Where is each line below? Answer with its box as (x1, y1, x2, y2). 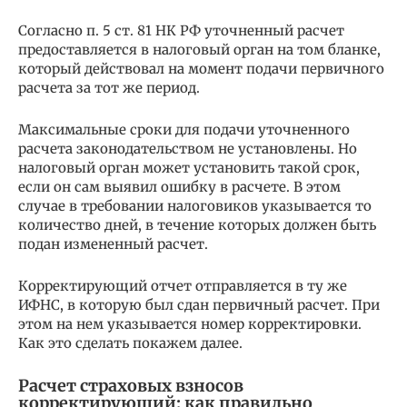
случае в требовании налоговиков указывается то (18, 197, 372, 214)
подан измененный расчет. (18, 235, 208, 253)
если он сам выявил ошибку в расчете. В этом (18, 178, 341, 195)
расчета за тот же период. (18, 79, 200, 96)
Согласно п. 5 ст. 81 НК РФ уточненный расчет (18, 22, 344, 39)
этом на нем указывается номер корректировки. (18, 315, 362, 333)
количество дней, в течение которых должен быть (18, 216, 376, 233)
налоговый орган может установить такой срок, (18, 159, 360, 176)
